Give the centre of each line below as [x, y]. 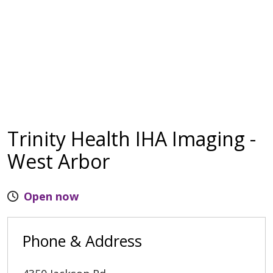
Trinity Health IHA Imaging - [132, 138]
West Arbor [58, 161]
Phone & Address [82, 240]
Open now [51, 196]
